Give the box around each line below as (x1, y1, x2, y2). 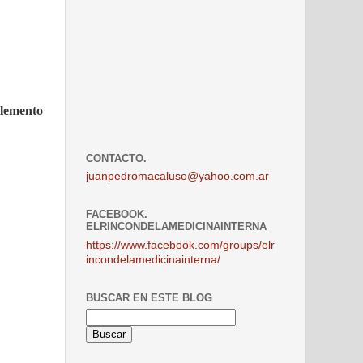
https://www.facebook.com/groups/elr (86, 238, 275, 251)
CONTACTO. (86, 152, 147, 164)
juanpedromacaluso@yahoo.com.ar (86, 170, 269, 183)
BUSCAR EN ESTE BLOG (86, 291, 212, 304)
